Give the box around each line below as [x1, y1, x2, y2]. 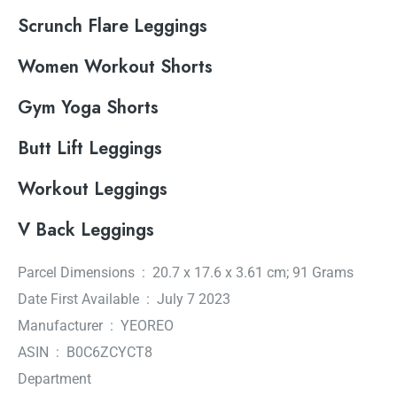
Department [18, 370, 91, 388]
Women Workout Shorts [18, 54, 213, 81]
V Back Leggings [18, 217, 154, 244]
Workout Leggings [18, 176, 167, 203]
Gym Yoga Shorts [18, 95, 159, 121]
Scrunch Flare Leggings [18, 13, 207, 40]
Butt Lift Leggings [18, 136, 162, 162]
